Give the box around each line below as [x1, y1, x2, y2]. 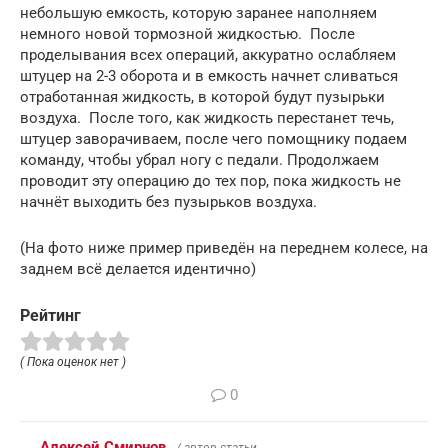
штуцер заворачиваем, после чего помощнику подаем [20, 129, 407, 148]
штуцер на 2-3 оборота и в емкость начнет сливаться [20, 66, 398, 85]
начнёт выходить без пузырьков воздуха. [20, 192, 317, 211]
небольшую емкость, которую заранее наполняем [20, 3, 377, 22]
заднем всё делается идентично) [20, 259, 256, 278]
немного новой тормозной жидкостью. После [20, 24, 355, 43]
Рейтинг [20, 305, 81, 325]
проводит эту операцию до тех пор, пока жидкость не [20, 171, 401, 190]
